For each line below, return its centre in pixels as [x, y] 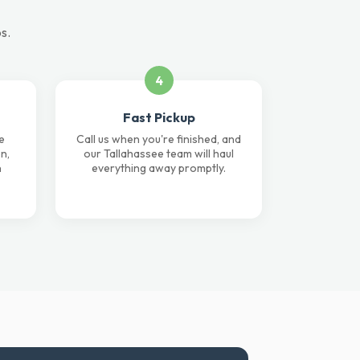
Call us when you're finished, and [159, 139]
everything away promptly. [159, 168]
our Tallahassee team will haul [159, 153]
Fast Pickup [159, 117]
